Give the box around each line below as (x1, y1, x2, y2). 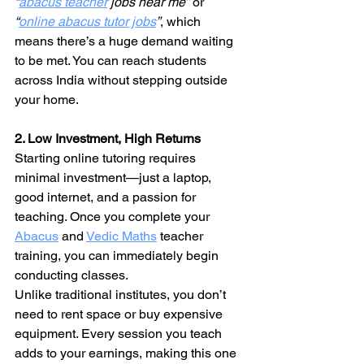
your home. (15, 92, 79, 107)
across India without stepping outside (15, 72, 231, 88)
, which (160, 14, 204, 29)
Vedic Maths (86, 228, 157, 244)
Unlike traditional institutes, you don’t (15, 287, 229, 302)
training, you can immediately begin (15, 248, 222, 263)
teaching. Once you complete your (15, 209, 213, 224)
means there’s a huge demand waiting (15, 33, 236, 49)
